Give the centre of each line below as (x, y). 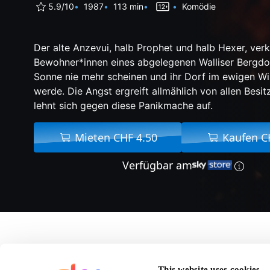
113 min (128, 7)
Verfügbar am (157, 165)
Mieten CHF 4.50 (116, 137)
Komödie (199, 7)
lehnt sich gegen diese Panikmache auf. (123, 105)
